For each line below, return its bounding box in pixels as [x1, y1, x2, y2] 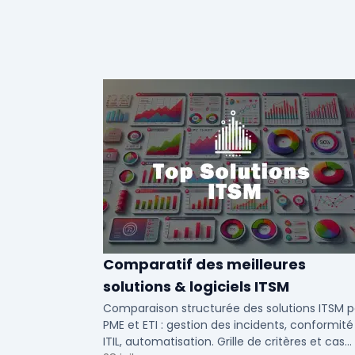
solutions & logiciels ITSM [103, 277, 289, 296]
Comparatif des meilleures [103, 254, 306, 274]
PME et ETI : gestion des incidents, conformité [103, 317, 353, 333]
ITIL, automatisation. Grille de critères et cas [103, 334, 345, 349]
